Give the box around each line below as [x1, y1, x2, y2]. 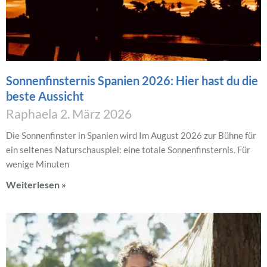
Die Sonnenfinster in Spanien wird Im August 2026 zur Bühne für [6, 130, 256, 141]
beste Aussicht [6, 89, 84, 104]
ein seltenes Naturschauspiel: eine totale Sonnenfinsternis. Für [6, 144, 250, 156]
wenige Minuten [6, 159, 69, 170]
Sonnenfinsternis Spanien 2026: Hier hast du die [6, 73, 258, 88]
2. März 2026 [60, 106, 132, 122]
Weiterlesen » [6, 179, 66, 191]
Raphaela [6, 106, 60, 122]
